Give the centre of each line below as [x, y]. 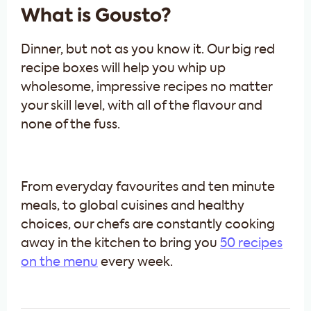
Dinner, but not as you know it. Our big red [148, 50]
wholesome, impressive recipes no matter [146, 87]
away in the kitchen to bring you [120, 243]
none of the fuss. [70, 125]
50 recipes [251, 243]
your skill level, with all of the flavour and [142, 106]
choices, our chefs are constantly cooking [148, 225]
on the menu [59, 262]
